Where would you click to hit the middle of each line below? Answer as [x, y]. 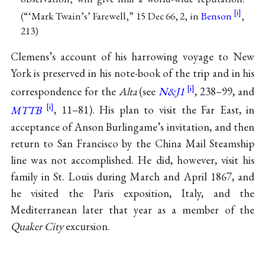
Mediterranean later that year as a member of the [132, 209]
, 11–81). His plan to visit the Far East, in [154, 110]
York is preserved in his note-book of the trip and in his [132, 73]
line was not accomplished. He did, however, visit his [132, 160]
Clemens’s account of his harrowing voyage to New [132, 57]
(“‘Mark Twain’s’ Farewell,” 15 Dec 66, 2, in [110, 16]
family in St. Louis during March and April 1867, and [132, 176]
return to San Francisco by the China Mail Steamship [132, 143]
